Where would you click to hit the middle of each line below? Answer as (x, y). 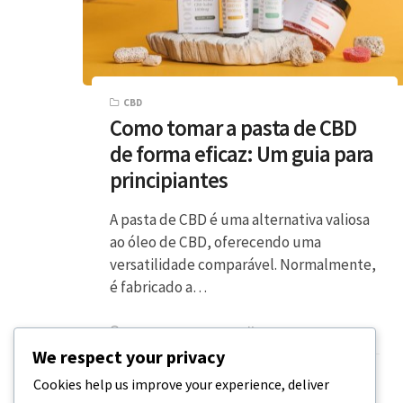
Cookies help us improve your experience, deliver (181, 385)
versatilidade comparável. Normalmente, (243, 264)
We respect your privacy (129, 357)
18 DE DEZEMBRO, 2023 (312, 331)
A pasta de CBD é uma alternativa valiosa (240, 219)
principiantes (169, 180)
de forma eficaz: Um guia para (242, 154)
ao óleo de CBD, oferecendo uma (215, 242)
